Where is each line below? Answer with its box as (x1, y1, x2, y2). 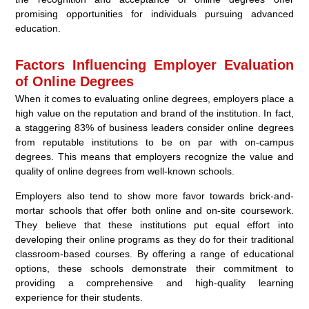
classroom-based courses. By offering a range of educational (15, 248, 294, 260)
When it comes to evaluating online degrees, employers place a (15, 93, 294, 105)
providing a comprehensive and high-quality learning (15, 277, 294, 289)
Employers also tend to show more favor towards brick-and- (15, 190, 294, 202)
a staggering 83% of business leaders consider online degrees (15, 122, 294, 134)
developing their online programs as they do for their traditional (15, 234, 294, 246)
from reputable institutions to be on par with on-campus (15, 137, 294, 148)
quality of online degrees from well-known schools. (15, 166, 235, 177)
